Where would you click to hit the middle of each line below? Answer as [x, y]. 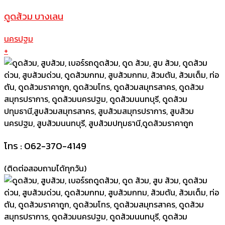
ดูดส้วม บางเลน [34, 16]
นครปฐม [19, 39]
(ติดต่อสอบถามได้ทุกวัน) [45, 168]
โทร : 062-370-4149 [45, 145]
